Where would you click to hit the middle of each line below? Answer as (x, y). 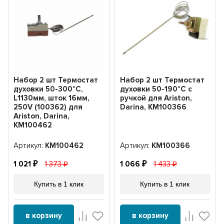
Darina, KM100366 (153, 107)
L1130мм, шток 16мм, (52, 98)
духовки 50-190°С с (156, 89)
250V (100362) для (48, 107)
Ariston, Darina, (42, 116)
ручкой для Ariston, (156, 98)
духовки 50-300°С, (48, 89)
